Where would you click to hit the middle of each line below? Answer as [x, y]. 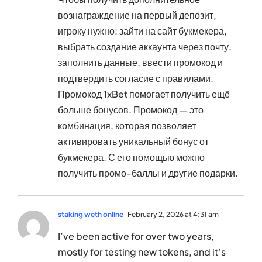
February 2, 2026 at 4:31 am [173, 215]
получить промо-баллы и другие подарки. [148, 173]
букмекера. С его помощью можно [131, 157]
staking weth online [91, 215]
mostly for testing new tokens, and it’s [142, 252]
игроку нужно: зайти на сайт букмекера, [142, 31]
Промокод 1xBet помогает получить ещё [144, 94]
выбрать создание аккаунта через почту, [145, 47]
